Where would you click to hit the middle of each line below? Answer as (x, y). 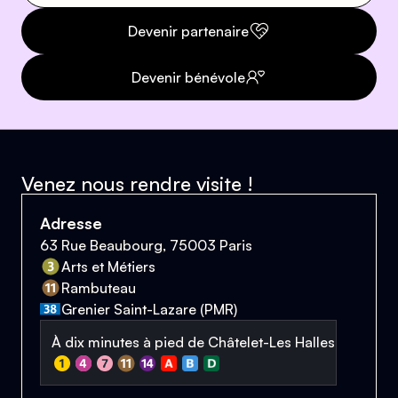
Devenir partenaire (188, 31)
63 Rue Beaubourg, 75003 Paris (146, 245)
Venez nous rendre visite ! (137, 183)
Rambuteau (99, 287)
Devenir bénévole (188, 77)
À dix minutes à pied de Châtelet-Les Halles (193, 342)
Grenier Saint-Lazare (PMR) (149, 309)
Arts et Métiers (108, 266)
